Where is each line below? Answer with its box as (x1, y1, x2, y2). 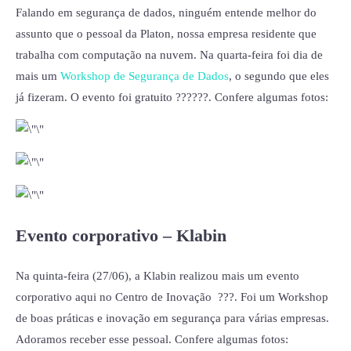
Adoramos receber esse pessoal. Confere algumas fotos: (16, 332, 288, 346)
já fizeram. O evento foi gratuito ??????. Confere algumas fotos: (16, 90, 328, 103)
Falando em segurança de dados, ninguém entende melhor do (16, 5, 317, 19)
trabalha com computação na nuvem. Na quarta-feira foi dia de (16, 48, 323, 61)
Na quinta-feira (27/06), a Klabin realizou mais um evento (16, 269, 299, 282)
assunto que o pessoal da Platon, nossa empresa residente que (16, 27, 317, 40)
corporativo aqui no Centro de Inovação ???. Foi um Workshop (16, 290, 328, 303)
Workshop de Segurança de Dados (60, 69, 229, 82)
